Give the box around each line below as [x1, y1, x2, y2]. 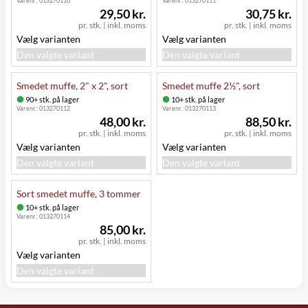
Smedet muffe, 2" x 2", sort [16, 79, 128, 91]
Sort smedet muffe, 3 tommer [16, 187, 141, 199]
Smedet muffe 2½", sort [162, 79, 260, 91]
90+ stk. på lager [24, 94, 79, 104]
